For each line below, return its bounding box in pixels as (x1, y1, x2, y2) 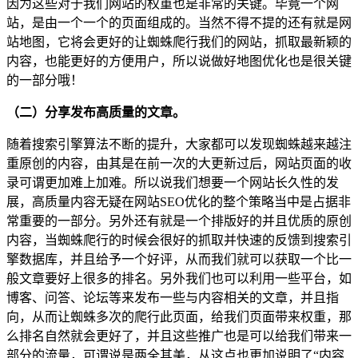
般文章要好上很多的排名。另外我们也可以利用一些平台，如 (6, 271, 352, 285)
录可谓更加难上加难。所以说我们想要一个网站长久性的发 (6, 175, 339, 189)
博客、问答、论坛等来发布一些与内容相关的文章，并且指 (6, 290, 339, 304)
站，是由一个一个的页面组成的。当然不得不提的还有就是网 (6, 15, 352, 30)
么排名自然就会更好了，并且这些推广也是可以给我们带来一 (6, 328, 352, 343)
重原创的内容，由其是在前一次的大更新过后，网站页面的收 (6, 156, 352, 170)
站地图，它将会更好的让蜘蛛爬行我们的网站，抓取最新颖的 (6, 34, 352, 49)
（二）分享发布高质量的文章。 (6, 105, 185, 119)
